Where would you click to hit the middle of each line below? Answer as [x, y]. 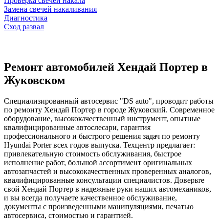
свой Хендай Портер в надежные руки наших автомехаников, [108, 189]
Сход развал [24, 26]
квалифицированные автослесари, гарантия [77, 127]
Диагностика [26, 18]
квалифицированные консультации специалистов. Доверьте [104, 180]
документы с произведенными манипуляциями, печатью [99, 206]
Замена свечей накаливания [50, 9]
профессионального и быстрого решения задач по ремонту [102, 136]
